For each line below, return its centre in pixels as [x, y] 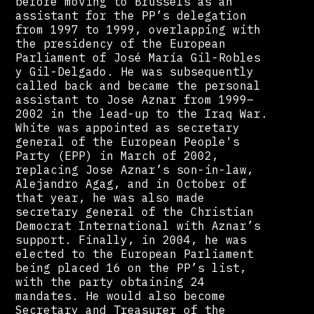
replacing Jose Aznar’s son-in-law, [135, 169]
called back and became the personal [138, 85]
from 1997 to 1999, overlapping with [138, 29]
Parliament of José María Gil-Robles [138, 57]
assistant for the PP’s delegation [131, 15]
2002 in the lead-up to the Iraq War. [142, 113]
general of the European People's [128, 141]
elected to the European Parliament [135, 253]
